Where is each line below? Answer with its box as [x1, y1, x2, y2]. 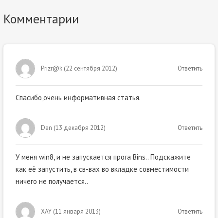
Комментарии [3, 11, 79, 27]
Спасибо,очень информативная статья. [15, 93, 141, 103]
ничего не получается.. [15, 177, 88, 186]
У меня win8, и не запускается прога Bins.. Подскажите [15, 152, 191, 162]
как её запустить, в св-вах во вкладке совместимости [15, 164, 189, 174]
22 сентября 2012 [65, 64, 115, 73]
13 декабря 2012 [55, 124, 104, 132]
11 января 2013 [54, 207, 99, 216]
